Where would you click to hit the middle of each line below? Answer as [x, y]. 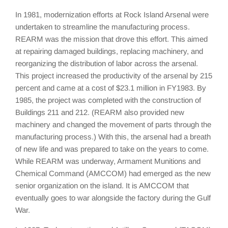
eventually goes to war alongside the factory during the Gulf [113, 197]
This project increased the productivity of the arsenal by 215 [114, 75]
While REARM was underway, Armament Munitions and [108, 161]
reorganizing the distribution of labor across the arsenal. [107, 63]
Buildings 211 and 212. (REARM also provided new [100, 112]
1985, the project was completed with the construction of [108, 100]
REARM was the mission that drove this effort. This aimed [111, 39]
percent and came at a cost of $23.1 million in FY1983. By [111, 88]
